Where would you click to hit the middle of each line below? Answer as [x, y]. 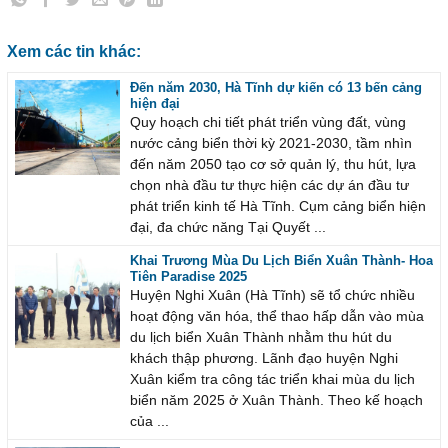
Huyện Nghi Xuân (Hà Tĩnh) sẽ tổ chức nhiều [272, 296]
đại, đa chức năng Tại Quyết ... [227, 228]
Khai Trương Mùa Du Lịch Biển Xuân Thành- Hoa [281, 261]
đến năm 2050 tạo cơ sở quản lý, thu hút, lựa [272, 165]
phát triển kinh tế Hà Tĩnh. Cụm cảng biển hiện [277, 207]
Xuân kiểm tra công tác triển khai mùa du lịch [272, 380]
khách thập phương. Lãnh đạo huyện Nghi [263, 359]
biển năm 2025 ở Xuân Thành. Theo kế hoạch [276, 401]
